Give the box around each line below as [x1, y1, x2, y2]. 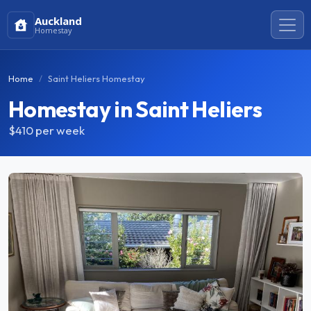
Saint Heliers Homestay [48, 73, 145, 84]
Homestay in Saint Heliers [8, 95, 262, 123]
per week [35, 123, 85, 137]
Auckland [35, 13, 83, 28]
